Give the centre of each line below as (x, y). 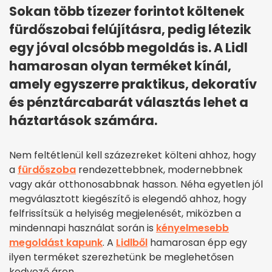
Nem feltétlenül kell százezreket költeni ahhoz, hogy (133, 155)
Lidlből (132, 243)
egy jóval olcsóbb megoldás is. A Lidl (128, 48)
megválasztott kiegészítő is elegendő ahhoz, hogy (128, 199)
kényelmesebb (192, 228)
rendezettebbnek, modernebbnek (159, 170)
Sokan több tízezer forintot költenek (127, 12)
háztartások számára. (83, 121)
